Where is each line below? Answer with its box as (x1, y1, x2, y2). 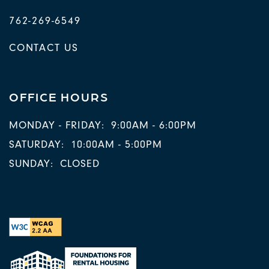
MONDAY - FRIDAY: (9, 119, 104, 132)
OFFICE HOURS (9, 89, 109, 104)
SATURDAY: (9, 138, 64, 151)
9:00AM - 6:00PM (110, 119, 196, 132)
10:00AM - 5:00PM (70, 138, 162, 151)
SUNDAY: (9, 157, 53, 171)
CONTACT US (9, 41, 79, 55)
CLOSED (59, 157, 100, 171)
